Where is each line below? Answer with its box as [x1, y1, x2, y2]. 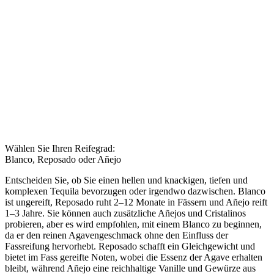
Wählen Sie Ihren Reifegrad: [5, 143, 115, 154]
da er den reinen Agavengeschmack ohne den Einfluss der [5, 229, 228, 240]
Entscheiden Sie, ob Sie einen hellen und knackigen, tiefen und [5, 174, 248, 185]
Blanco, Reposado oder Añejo [5, 154, 121, 165]
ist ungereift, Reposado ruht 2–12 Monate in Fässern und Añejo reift [5, 196, 267, 207]
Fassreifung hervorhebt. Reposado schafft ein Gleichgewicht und [5, 240, 255, 251]
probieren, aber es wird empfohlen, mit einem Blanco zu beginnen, [5, 218, 262, 229]
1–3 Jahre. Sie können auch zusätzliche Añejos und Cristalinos [5, 207, 246, 218]
